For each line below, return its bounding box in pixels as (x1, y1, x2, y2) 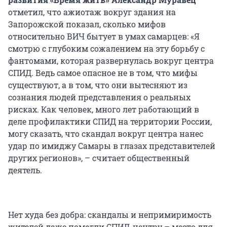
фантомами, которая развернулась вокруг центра (8, 55, 214, 66)
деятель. (8, 164, 42, 175)
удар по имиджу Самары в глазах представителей (8, 140, 215, 151)
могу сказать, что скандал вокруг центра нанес (8, 128, 203, 139)
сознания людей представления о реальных (8, 91, 191, 102)
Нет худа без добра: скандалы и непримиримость (8, 209, 211, 220)
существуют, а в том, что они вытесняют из (8, 79, 187, 90)
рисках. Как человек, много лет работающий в (8, 103, 199, 115)
